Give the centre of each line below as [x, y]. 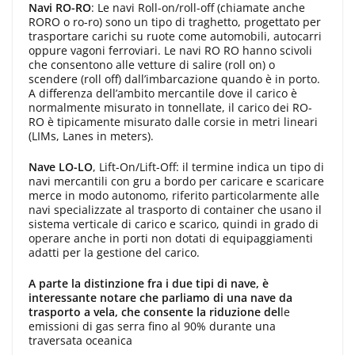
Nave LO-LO [61, 166]
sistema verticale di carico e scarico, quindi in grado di [174, 223]
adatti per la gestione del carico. [114, 252]
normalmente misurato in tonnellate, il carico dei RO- [170, 107]
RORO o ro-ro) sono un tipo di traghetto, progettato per [175, 21]
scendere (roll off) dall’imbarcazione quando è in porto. [174, 78]
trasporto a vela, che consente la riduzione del [155, 311]
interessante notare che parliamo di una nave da [160, 297]
